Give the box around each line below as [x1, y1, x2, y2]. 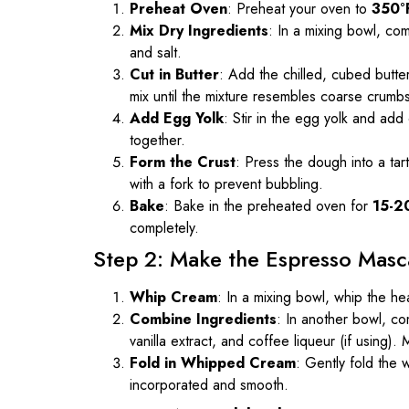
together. [130, 129, 185, 151]
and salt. [130, 41, 182, 63]
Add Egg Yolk [130, 107, 224, 129]
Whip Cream [130, 286, 217, 308]
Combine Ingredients [130, 308, 277, 330]
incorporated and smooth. [130, 373, 288, 395]
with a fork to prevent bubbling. [130, 173, 323, 194]
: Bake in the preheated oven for [164, 194, 372, 216]
